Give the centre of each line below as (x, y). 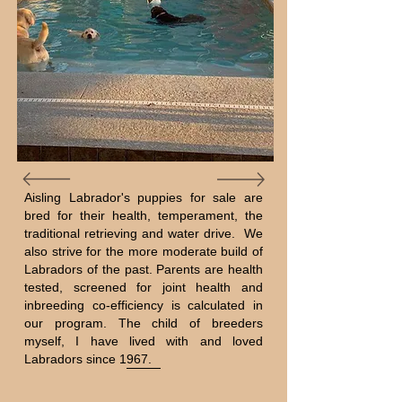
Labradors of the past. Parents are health (144, 269)
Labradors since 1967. (88, 359)
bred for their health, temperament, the (144, 215)
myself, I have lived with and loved (144, 341)
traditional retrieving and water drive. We (144, 233)
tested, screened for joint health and (144, 287)
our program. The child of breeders (144, 323)
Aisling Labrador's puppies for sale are (144, 197)
